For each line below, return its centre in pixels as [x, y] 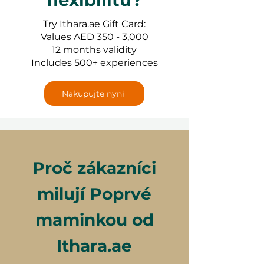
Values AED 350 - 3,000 [94, 37]
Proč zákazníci [94, 168]
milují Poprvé [94, 194]
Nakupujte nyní [93, 94]
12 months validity [94, 50]
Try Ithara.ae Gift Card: [94, 24]
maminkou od [94, 220]
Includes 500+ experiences [94, 63]
